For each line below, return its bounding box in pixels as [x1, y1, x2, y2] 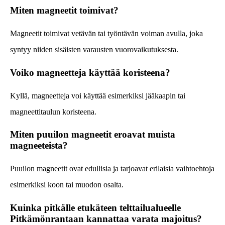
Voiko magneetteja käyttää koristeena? [10, 67, 170, 78]
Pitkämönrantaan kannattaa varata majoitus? [10, 213, 202, 224]
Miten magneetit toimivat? [10, 5, 119, 16]
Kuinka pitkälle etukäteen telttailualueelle [10, 202, 181, 213]
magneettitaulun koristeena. [10, 107, 96, 116]
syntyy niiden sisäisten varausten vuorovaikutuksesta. [10, 45, 178, 54]
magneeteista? [10, 140, 68, 151]
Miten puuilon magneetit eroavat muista [10, 129, 175, 140]
